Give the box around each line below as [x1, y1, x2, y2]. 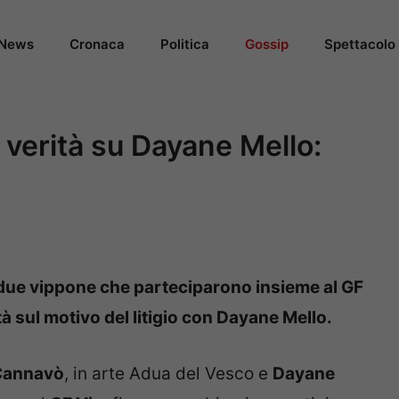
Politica [160, 36, 209, 53]
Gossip [245, 36, 289, 53]
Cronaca [69, 36, 125, 53]
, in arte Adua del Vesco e [64, 362, 273, 384]
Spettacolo [324, 36, 395, 53]
